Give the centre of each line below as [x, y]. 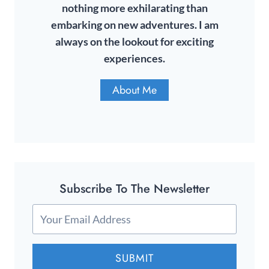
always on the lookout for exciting [134, 42]
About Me [134, 90]
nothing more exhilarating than [134, 8]
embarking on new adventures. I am [134, 25]
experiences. [134, 59]
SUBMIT [134, 258]
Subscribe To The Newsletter [134, 189]
